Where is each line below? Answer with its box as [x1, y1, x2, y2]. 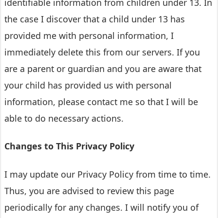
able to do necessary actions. [4, 112, 124, 125]
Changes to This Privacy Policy [4, 140, 134, 152]
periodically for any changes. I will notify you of [4, 201, 199, 213]
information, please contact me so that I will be [4, 96, 198, 108]
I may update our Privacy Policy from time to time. [4, 168, 211, 180]
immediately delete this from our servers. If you [4, 46, 200, 58]
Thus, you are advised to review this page [4, 184, 174, 197]
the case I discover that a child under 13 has [4, 13, 185, 25]
